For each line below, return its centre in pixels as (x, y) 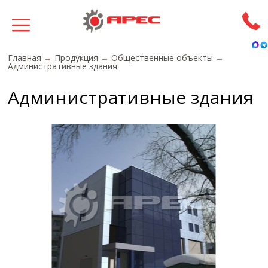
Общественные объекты (162, 58)
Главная (25, 58)
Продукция (77, 58)
